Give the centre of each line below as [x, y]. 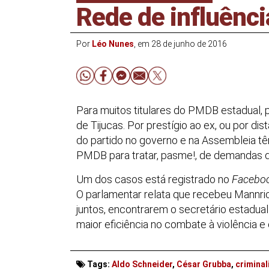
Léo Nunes [113, 44]
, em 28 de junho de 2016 [180, 44]
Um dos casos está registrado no [154, 180]
